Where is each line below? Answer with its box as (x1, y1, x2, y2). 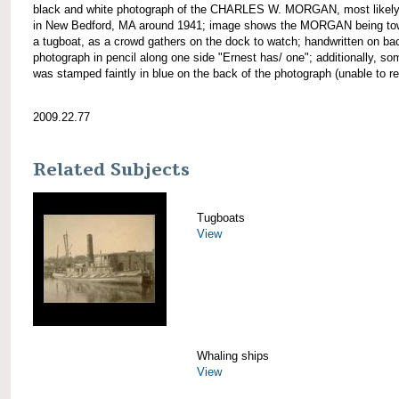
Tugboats (197, 210, 245, 224)
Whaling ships (197, 348, 269, 362)
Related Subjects (33, 158, 190, 182)
